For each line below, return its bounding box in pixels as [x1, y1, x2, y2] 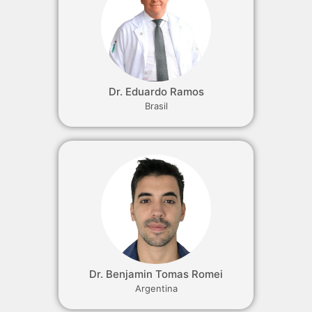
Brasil [144, 100, 168, 111]
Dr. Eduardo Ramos [108, 84, 204, 98]
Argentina [134, 283, 178, 295]
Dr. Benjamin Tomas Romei [89, 267, 223, 281]
